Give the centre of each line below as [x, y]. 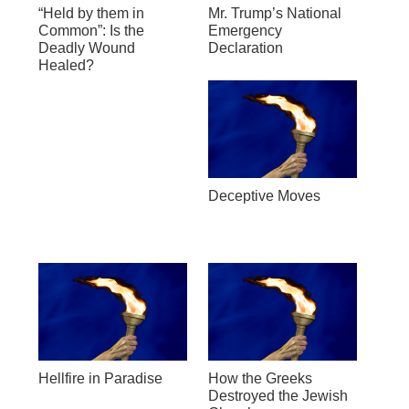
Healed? [66, 65]
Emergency [245, 30]
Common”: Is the [91, 30]
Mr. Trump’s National [274, 13]
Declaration [245, 47]
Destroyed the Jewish [278, 395]
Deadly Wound [86, 47]
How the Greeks [260, 378]
